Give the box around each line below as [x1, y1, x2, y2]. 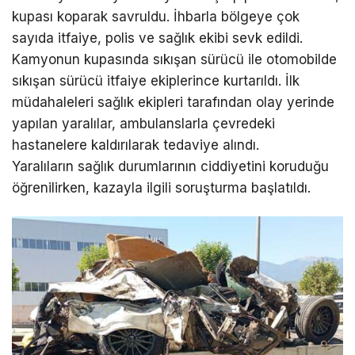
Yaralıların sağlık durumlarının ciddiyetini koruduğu [12, 158, 329, 174]
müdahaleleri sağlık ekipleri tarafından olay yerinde [12, 94, 334, 110]
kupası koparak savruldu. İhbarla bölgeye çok [12, 8, 300, 25]
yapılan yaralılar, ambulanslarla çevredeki [12, 115, 275, 132]
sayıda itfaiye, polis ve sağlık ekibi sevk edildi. [12, 29, 303, 46]
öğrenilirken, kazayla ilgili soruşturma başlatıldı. [12, 179, 311, 196]
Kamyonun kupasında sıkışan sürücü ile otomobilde [12, 51, 337, 67]
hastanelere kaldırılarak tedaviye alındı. [12, 136, 259, 153]
